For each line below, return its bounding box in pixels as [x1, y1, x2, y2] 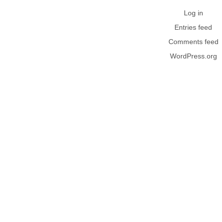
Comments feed [168, 38, 219, 46]
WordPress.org [169, 52, 217, 60]
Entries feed [174, 23, 212, 32]
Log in [183, 9, 203, 17]
